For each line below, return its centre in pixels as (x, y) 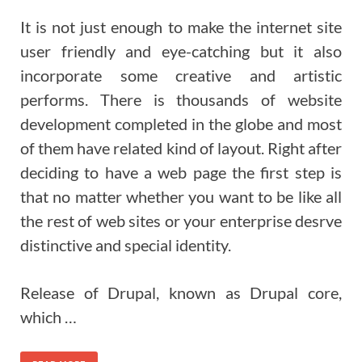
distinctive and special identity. (126, 244)
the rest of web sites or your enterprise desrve (181, 220)
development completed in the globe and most (181, 123)
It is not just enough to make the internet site (181, 26)
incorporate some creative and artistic (181, 75)
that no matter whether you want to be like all (181, 196)
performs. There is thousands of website (181, 99)
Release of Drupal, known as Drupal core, (181, 292)
